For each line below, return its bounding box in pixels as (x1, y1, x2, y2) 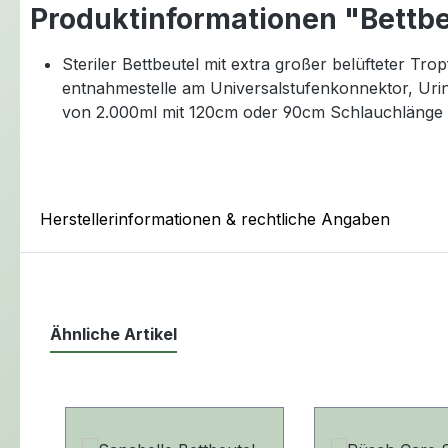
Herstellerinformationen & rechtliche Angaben (40, 209, 390, 230)
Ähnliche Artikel (50, 324, 177, 345)
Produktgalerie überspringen (64, 384, 282, 405)
